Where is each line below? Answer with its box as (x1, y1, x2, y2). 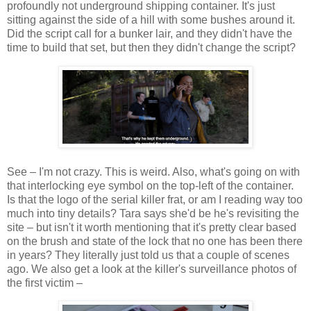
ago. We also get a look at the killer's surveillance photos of (7, 262, 296, 275)
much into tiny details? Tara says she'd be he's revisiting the (7, 207, 299, 219)
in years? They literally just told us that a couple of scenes (7, 249, 289, 261)
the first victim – (7, 276, 83, 289)
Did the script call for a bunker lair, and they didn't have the (7, 27, 292, 40)
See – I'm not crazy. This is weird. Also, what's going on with (7, 165, 300, 178)
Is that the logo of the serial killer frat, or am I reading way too (7, 193, 303, 205)
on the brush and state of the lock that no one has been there (7, 235, 303, 247)
